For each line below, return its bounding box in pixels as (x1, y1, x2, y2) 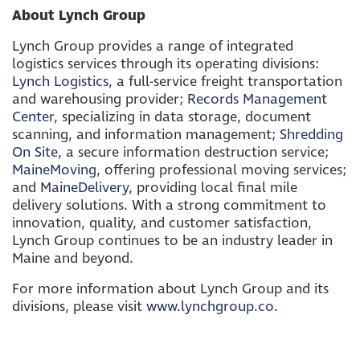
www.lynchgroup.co (146, 297, 274, 317)
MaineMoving (12, 160, 96, 180)
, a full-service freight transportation (108, 72, 342, 92)
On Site (12, 142, 58, 162)
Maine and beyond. (12, 248, 133, 268)
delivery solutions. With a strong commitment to (12, 195, 326, 215)
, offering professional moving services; (96, 160, 346, 180)
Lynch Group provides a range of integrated (12, 36, 293, 56)
